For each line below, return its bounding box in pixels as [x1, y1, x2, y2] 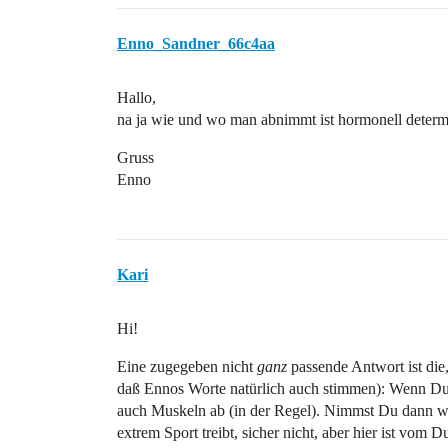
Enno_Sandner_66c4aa [117, 35, 275, 52]
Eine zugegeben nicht [117, 358, 257, 375]
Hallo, [117, 89, 156, 106]
